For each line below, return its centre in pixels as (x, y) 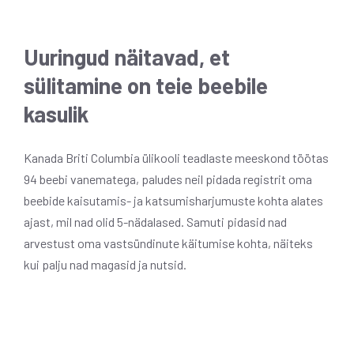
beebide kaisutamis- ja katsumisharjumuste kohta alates (173, 200)
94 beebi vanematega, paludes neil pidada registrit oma (168, 179)
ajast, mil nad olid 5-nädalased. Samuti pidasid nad (155, 221)
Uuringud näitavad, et (127, 56)
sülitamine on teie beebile (146, 85)
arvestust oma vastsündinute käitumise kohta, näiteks (168, 243)
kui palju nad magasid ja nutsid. (105, 264)
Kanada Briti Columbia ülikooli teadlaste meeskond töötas (176, 157)
